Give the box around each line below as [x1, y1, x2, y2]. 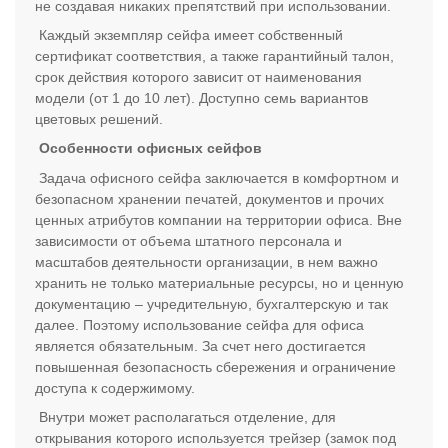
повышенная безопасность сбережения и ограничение [35, 358, 396, 375]
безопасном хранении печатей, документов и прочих [35, 190, 384, 207]
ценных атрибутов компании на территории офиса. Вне [35, 211, 402, 228]
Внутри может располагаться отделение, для [35, 409, 336, 426]
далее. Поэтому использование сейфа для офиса [35, 316, 364, 333]
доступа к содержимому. [35, 379, 195, 396]
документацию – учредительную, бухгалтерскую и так [35, 295, 388, 312]
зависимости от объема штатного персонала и [35, 232, 342, 249]
